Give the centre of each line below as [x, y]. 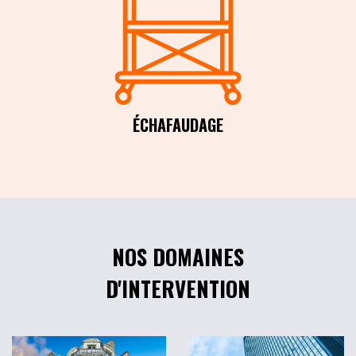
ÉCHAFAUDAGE [178, 125]
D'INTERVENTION [178, 289]
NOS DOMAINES [178, 257]
